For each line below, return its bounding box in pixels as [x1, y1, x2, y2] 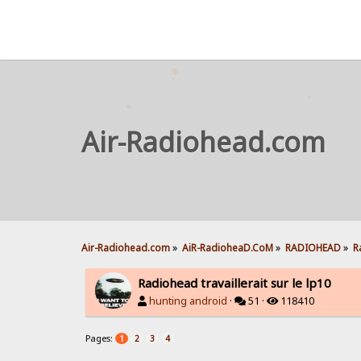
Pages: [85, 331, 115, 344]
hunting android [148, 293, 227, 308]
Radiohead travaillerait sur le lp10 [137, 274, 331, 291]
